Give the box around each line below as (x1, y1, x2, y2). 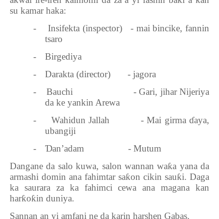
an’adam (52, 143, 84, 153)
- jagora (128, 69, 156, 79)
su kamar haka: (10, 5, 66, 16)
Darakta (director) (45, 69, 110, 79)
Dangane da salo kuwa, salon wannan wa (10, 161, 168, 171)
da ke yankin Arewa (45, 97, 120, 108)
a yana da (173, 161, 209, 171)
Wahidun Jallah (51, 115, 109, 125)
